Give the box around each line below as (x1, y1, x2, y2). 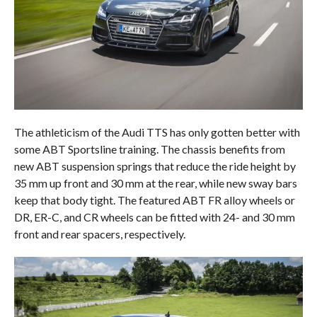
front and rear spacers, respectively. (13, 226, 185, 241)
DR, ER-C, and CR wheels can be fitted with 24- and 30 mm (13, 209, 295, 224)
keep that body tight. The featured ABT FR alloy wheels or (13, 192, 295, 207)
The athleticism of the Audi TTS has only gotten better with (13, 125, 300, 139)
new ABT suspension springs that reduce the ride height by (13, 158, 296, 173)
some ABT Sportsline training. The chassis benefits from (13, 142, 285, 156)
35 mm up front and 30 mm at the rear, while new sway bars (13, 175, 297, 190)
